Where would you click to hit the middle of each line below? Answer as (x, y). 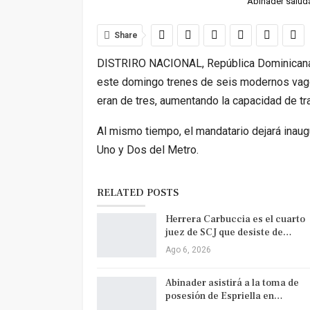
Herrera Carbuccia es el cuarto (235, 220)
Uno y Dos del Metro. (147, 150)
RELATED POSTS (137, 193)
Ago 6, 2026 (188, 250)
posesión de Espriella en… (224, 297)
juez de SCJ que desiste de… (228, 233)
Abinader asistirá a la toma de (232, 283)
